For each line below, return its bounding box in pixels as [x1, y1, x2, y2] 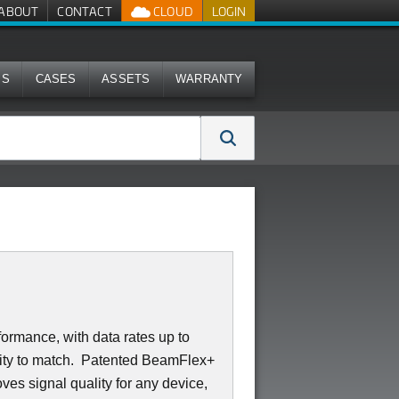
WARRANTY [175, 72, 243, 85]
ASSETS [102, 72, 151, 85]
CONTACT [57, 4, 112, 19]
